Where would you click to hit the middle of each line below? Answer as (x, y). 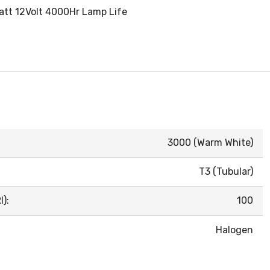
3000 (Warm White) (210, 143)
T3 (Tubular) (226, 172)
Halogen (234, 230)
